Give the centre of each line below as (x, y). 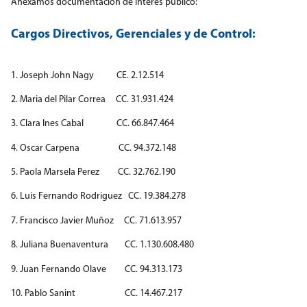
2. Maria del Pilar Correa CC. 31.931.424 (92, 99)
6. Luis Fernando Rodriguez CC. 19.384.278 (98, 196)
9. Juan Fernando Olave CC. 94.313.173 (97, 269)
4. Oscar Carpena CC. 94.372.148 (94, 147)
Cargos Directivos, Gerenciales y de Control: (133, 33)
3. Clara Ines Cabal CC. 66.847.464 (93, 123)
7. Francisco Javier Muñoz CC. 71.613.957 (96, 220)
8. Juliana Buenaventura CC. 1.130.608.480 (102, 245)
